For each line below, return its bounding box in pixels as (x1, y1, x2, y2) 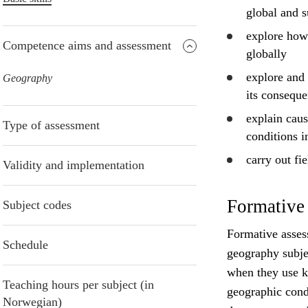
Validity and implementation (3, 158, 144, 173)
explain (245, 111, 283, 126)
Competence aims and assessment (3, 38, 171, 53)
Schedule (3, 238, 48, 252)
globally (245, 47, 287, 61)
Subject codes (3, 198, 71, 212)
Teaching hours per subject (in (3, 278, 154, 292)
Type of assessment (3, 118, 100, 133)
